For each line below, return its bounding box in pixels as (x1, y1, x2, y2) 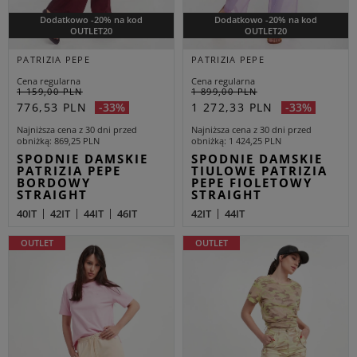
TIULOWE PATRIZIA (191, 162, 328, 178)
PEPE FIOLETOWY (191, 174, 312, 190)
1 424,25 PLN (229, 134, 281, 147)
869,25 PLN (54, 134, 100, 147)
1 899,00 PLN (191, 84, 257, 97)
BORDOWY (17, 174, 91, 190)
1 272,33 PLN (191, 99, 273, 115)
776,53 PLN (17, 99, 87, 115)
